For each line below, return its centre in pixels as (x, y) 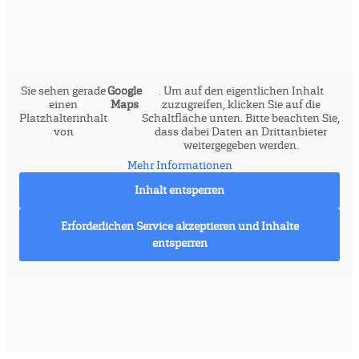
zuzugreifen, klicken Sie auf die (241, 104)
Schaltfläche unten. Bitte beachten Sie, (241, 117)
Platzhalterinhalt (63, 117)
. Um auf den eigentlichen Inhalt (241, 90)
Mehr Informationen (179, 165)
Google (125, 90)
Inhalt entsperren (179, 190)
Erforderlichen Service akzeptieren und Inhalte (179, 226)
